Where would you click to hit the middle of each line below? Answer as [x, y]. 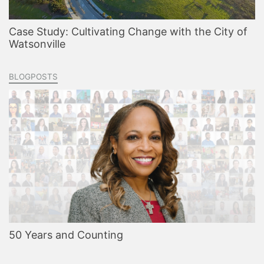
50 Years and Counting [66, 235]
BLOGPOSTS [33, 77]
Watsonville [37, 44]
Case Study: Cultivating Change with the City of [128, 32]
